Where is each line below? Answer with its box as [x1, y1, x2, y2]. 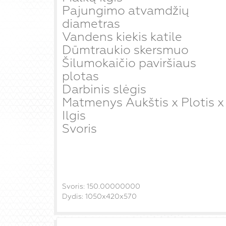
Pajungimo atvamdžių [62, 3, 189, 18]
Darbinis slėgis [62, 82, 146, 97]
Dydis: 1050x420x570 [62, 192, 137, 201]
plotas [62, 69, 99, 84]
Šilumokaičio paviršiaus [62, 55, 196, 71]
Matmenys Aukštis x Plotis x [62, 95, 224, 110]
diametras [62, 16, 120, 31]
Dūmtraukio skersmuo [62, 42, 189, 58]
